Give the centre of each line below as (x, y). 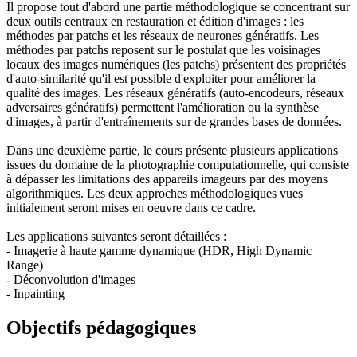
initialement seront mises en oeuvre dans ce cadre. (131, 207)
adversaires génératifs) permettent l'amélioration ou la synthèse (163, 107)
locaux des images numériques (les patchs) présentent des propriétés (176, 64)
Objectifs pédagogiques (101, 327)
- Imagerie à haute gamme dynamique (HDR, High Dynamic (159, 250)
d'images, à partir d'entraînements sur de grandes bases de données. (176, 121)
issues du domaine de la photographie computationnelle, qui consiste (178, 164)
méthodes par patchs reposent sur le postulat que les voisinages (163, 49)
